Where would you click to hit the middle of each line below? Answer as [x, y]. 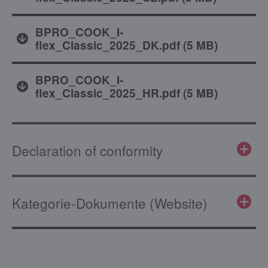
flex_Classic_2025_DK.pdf [107, 45]
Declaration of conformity [87, 150]
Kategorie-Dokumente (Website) [110, 202]
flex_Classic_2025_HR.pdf [107, 93]
